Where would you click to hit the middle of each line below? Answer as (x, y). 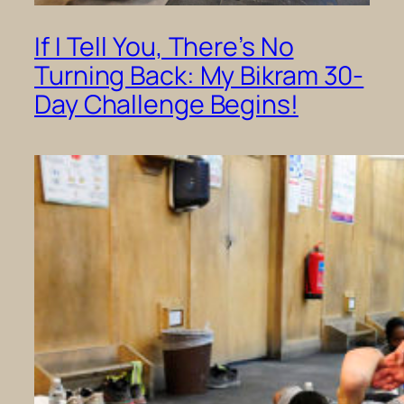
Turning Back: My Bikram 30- (199, 75)
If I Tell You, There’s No (164, 46)
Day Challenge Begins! (166, 104)
